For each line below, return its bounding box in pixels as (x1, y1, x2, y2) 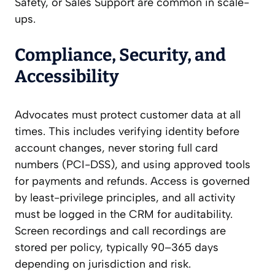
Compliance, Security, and (15, 45, 226, 66)
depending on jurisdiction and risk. (15, 257, 191, 271)
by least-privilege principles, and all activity (15, 191, 235, 205)
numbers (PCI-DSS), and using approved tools (15, 158, 250, 172)
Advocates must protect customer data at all (15, 108, 241, 122)
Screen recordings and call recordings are (15, 224, 226, 238)
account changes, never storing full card (15, 141, 218, 155)
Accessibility (15, 66, 119, 87)
